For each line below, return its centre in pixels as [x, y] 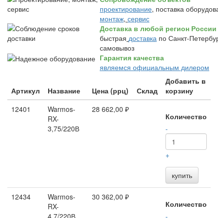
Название [64, 91]
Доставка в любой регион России [158, 28]
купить [182, 175]
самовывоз [117, 48]
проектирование [126, 9]
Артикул [26, 91]
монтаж [112, 18]
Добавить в [186, 81]
